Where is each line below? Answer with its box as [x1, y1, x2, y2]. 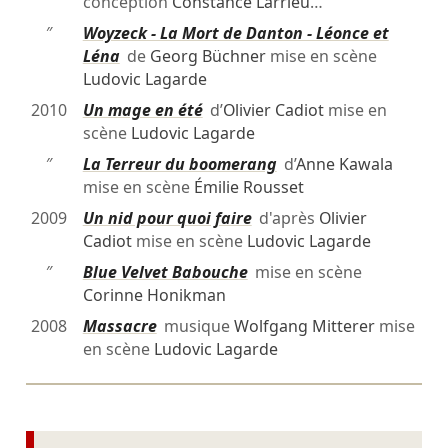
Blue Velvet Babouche [82, 261, 248, 284]
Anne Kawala [295, 153, 393, 176]
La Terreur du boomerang [82, 153, 277, 176]
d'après [251, 207, 319, 230]
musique [156, 315, 234, 338]
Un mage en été [82, 99, 203, 122]
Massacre [82, 315, 157, 338]
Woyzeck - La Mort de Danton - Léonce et [82, 22, 389, 45]
